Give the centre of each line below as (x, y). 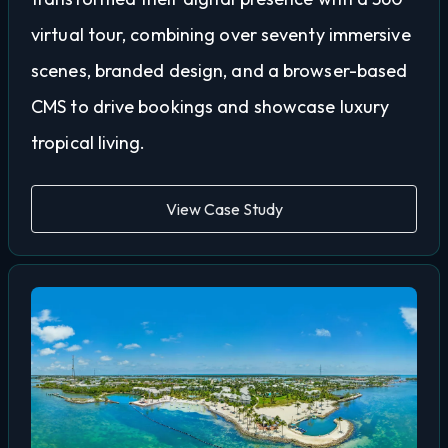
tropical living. (88, 143)
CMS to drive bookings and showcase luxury (210, 107)
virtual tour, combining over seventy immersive (221, 35)
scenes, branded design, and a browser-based (219, 71)
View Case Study (224, 209)
